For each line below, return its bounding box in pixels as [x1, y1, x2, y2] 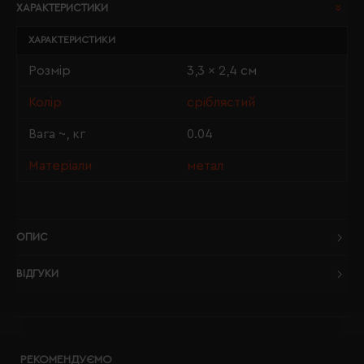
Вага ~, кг [28, 128, 85, 141]
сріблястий [187, 96, 255, 109]
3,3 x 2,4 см [187, 64, 257, 77]
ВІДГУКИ [16, 268, 58, 279]
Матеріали [28, 159, 92, 172]
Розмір [28, 64, 71, 77]
